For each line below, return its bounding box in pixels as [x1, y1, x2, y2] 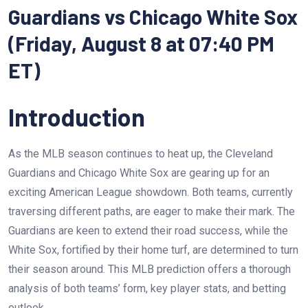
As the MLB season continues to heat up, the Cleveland [8, 147, 273, 160]
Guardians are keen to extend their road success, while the [8, 224, 288, 237]
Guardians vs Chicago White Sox [8, 4, 298, 29]
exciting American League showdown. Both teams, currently [8, 186, 293, 199]
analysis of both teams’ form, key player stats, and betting [8, 282, 286, 295]
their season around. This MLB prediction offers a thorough [8, 263, 291, 276]
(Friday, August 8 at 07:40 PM [8, 31, 274, 56]
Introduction [8, 102, 145, 131]
